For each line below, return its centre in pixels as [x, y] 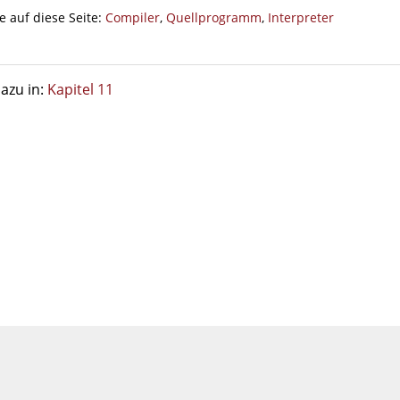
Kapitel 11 [80, 89]
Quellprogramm [213, 17]
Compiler [132, 17]
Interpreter [300, 17]
